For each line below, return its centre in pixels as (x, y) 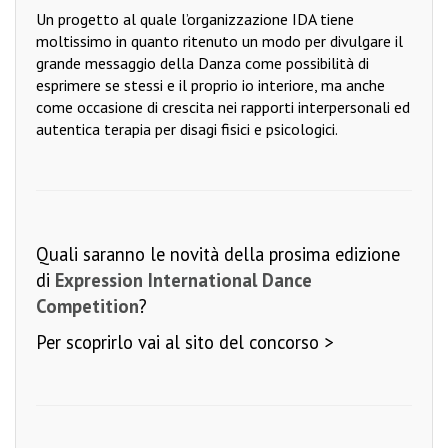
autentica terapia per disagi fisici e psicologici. (188, 129)
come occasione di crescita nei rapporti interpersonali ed (223, 107)
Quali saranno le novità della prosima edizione (218, 254)
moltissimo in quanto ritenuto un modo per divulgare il (219, 41)
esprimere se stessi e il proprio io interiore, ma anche (210, 85)
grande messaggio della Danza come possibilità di (202, 63)
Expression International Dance (183, 280)
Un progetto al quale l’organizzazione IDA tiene (195, 19)
